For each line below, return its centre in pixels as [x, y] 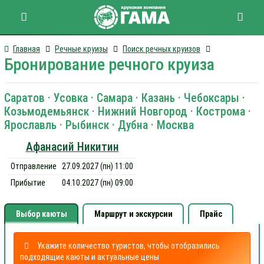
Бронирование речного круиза [109, 65]
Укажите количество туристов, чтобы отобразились [128, 246]
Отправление [34, 166]
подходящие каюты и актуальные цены [89, 257]
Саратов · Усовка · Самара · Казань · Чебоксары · [125, 98]
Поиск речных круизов [161, 49]
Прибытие [28, 183]
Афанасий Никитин [72, 147]
